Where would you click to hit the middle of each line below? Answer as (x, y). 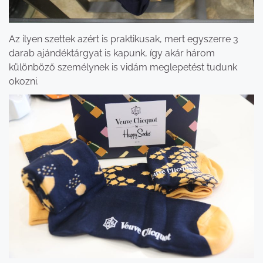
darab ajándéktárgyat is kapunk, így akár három (112, 53)
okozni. (24, 82)
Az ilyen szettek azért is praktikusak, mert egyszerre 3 (124, 39)
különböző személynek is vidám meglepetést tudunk (123, 68)
